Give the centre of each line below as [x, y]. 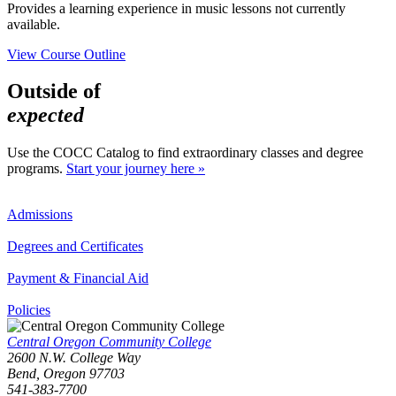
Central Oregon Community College [109, 342]
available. [34, 24]
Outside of [54, 91]
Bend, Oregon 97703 [66, 374]
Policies [29, 310]
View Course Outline [66, 54]
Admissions [40, 215]
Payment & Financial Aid [78, 278]
